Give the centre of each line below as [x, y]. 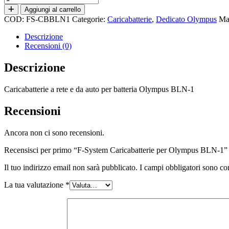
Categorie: [90, 19]
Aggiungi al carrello [53, 9]
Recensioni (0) [48, 45]
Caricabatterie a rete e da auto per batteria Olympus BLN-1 [99, 89]
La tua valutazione [35, 185]
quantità [16, 61]
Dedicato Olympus [186, 19]
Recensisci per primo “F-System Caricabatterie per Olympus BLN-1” [116, 150]
